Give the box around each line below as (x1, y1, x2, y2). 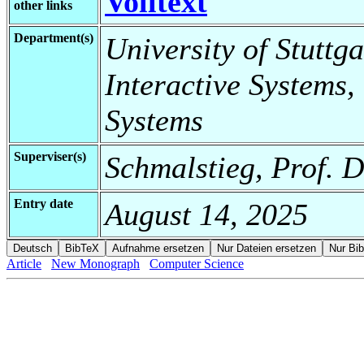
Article (6, 256, 41, 271)
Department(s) (14, 30, 93, 45)
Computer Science (149, 256, 244, 271)
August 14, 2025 (105, 197, 308, 232)
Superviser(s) (14, 149, 86, 163)
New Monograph (51, 256, 140, 271)
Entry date (14, 196, 73, 210)
